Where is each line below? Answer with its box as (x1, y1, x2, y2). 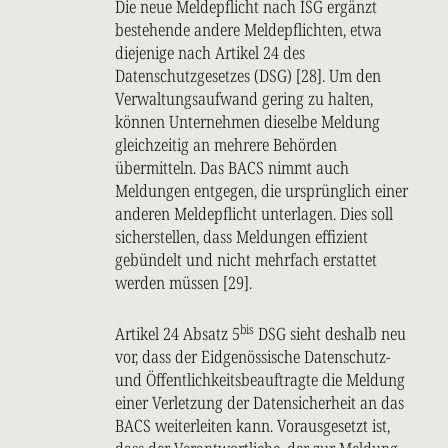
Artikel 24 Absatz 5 (115, 322, 240, 346)
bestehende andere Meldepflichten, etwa (115, 18, 382, 42)
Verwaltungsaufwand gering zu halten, (115, 87, 373, 111)
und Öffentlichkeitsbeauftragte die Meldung (115, 368, 405, 392)
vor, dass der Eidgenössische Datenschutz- (115, 345, 390, 369)
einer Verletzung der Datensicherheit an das (115, 391, 404, 415)
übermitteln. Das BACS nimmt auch (115, 156, 349, 180)
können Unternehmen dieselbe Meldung (115, 110, 380, 134)
